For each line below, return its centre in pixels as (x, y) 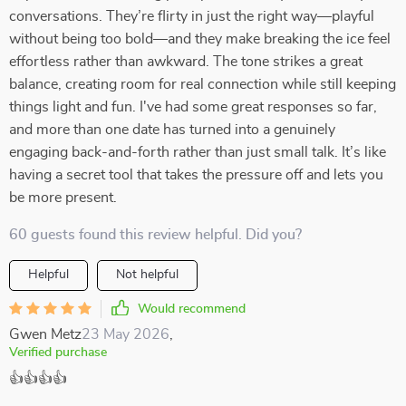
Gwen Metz (45, 334)
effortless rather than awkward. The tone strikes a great (186, 62)
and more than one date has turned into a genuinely (172, 130)
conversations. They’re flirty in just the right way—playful (192, 16)
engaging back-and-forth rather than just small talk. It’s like (198, 152)
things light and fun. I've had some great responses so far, (193, 107)
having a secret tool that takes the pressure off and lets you (196, 175)
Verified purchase (58, 353)
